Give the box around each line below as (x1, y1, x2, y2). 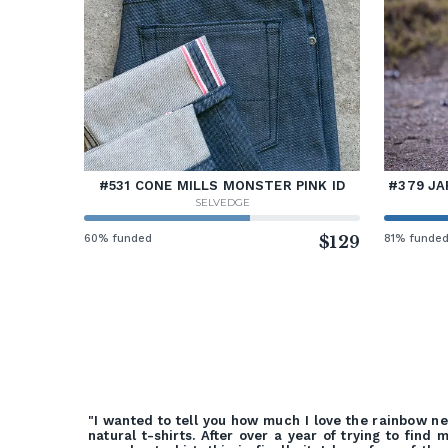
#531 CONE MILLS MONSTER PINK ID (98, 177, 346, 193)
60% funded (84, 231, 153, 245)
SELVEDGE (194, 195, 250, 209)
